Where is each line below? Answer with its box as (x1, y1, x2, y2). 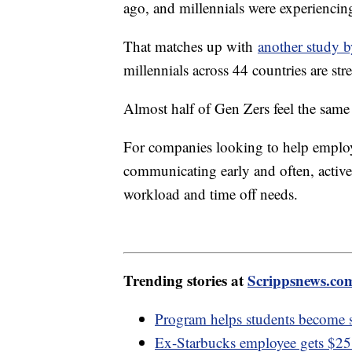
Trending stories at (123, 269, 247, 291)
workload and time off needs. (123, 184, 298, 204)
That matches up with (123, 36, 258, 57)
